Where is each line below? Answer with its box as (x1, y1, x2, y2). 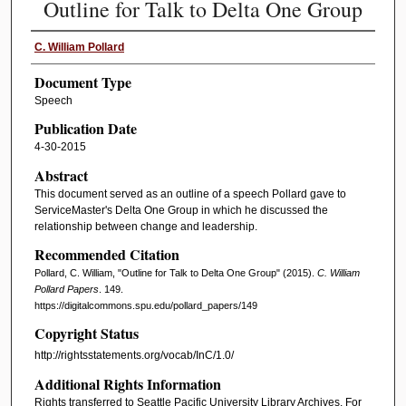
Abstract (34, 164, 88, 186)
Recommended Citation (34, 244, 179, 266)
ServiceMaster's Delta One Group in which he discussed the (34, 203, 328, 217)
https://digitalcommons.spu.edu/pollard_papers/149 (34, 300, 257, 312)
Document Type (34, 72, 131, 93)
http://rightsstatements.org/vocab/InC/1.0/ (34, 349, 234, 362)
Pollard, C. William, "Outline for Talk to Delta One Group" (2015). (34, 267, 317, 279)
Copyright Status (34, 323, 139, 344)
